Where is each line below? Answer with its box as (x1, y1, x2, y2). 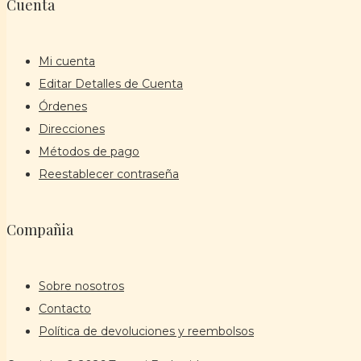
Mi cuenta (39, 53, 95, 68)
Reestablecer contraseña (39, 166, 179, 181)
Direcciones (39, 121, 105, 136)
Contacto (39, 301, 91, 316)
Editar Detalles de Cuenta (39, 76, 183, 91)
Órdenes (39, 98, 87, 114)
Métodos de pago (39, 143, 139, 159)
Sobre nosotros (39, 278, 124, 293)
